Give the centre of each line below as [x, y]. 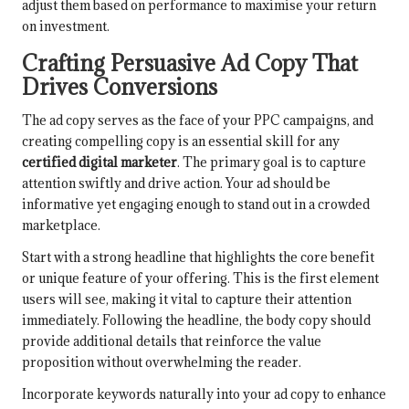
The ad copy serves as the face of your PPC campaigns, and [198, 121]
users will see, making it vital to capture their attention [187, 299]
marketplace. [61, 225]
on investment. [66, 26]
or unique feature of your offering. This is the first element [200, 278]
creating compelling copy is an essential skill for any [181, 142]
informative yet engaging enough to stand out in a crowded [196, 204]
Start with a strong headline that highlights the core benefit [198, 257]
